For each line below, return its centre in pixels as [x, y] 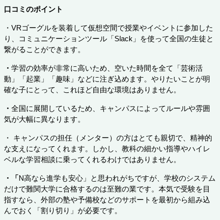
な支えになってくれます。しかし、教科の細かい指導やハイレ [107, 149]
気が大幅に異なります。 [44, 119]
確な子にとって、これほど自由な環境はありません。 [92, 90]
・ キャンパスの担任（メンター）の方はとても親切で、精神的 [108, 138]
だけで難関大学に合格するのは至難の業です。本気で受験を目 [107, 189]
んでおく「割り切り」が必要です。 [63, 210]
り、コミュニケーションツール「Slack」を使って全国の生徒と [109, 39]
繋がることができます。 [44, 49]
